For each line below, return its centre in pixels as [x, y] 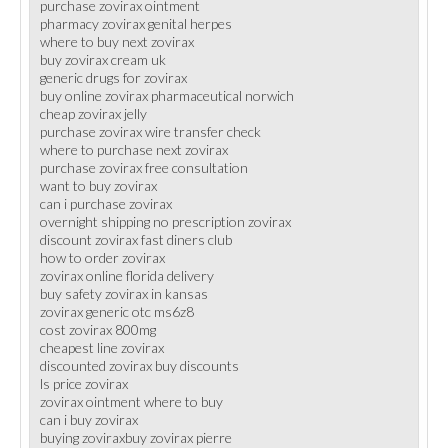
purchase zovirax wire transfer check [150, 131]
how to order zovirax [102, 257]
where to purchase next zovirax [134, 149]
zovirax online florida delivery [127, 275]
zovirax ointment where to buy [131, 401]
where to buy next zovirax [117, 41]
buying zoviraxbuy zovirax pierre [136, 437]
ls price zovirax [84, 383]
